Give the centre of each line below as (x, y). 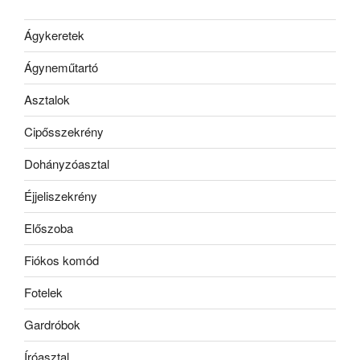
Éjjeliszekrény (61, 196)
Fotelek (43, 292)
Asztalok (47, 100)
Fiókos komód (61, 260)
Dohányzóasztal (67, 164)
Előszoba (49, 228)
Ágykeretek (54, 35)
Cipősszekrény (64, 132)
